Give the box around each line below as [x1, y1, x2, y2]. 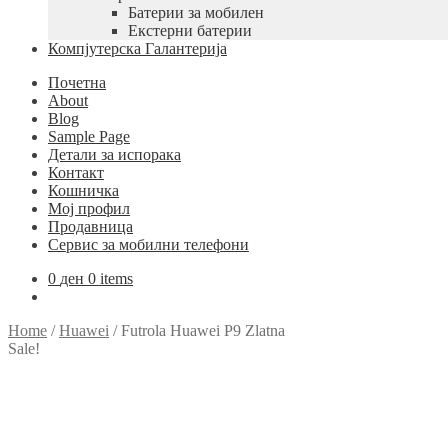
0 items [88, 270, 133, 287]
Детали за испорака [48, 146, 181, 163]
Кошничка [48, 182, 119, 199]
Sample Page [48, 128, 130, 145]
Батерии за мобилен [128, 4, 264, 21]
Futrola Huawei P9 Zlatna [121, 322, 285, 339]
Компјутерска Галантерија [48, 40, 227, 57]
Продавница [48, 218, 133, 235]
